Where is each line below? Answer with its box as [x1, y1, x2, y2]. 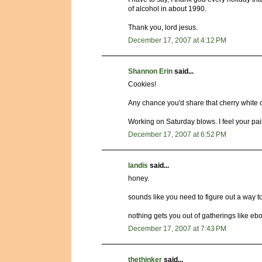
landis [128, 161, 148, 170]
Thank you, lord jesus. [128, 23, 198, 32]
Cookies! [128, 80, 156, 89]
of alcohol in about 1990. [128, 5, 206, 13]
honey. [128, 174, 149, 183]
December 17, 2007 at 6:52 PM [128, 130, 226, 139]
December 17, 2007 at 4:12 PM [128, 36, 226, 45]
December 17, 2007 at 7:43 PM [128, 225, 226, 233]
